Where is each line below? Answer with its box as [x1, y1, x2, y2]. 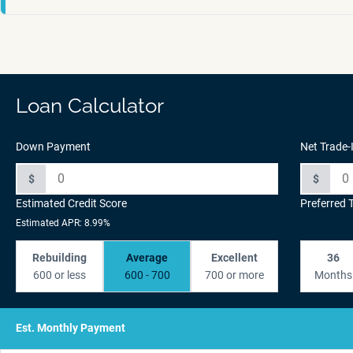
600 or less [33, 268, 87, 281]
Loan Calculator [16, 93, 164, 117]
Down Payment [16, 139, 91, 153]
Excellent [211, 251, 258, 264]
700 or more [205, 268, 265, 281]
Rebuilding [32, 251, 87, 264]
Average [126, 251, 169, 264]
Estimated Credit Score [16, 196, 127, 210]
